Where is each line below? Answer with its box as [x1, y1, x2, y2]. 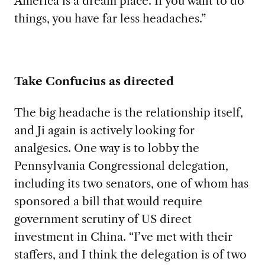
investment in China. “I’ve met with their [14, 230, 232, 244]
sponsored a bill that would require [14, 194, 202, 209]
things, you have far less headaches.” [14, 11, 206, 26]
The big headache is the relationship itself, [14, 105, 243, 120]
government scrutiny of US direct [14, 212, 192, 227]
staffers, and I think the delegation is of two [14, 247, 247, 262]
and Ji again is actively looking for [14, 123, 195, 138]
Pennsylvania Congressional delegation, [14, 159, 228, 173]
